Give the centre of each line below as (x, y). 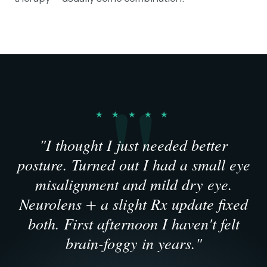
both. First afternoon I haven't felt (133, 223)
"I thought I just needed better (133, 145)
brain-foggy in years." (133, 243)
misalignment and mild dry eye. (133, 184)
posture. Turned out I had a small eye (133, 164)
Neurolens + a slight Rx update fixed (133, 204)
